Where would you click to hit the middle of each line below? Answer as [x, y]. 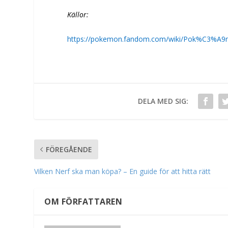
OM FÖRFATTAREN [83, 201]
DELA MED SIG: [163, 101]
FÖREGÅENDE [69, 149]
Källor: [78, 14]
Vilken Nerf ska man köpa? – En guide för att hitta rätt [123, 171]
